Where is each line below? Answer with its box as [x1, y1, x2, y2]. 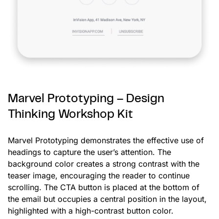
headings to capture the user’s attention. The [8, 147, 171, 157]
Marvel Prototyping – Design [8, 93, 164, 105]
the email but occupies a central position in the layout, [8, 194, 207, 204]
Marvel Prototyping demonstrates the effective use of [8, 135, 204, 145]
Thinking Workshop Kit [8, 109, 133, 120]
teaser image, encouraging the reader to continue [8, 170, 190, 180]
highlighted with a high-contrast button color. [8, 205, 174, 216]
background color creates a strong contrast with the [8, 158, 199, 169]
